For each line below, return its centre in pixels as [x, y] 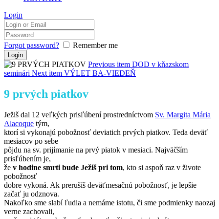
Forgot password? [32, 45]
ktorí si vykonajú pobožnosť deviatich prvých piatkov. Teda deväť [106, 132]
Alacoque [19, 123]
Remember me [95, 45]
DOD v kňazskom [160, 64]
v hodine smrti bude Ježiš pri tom [68, 167]
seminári [17, 73]
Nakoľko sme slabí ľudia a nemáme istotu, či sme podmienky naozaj [109, 202]
